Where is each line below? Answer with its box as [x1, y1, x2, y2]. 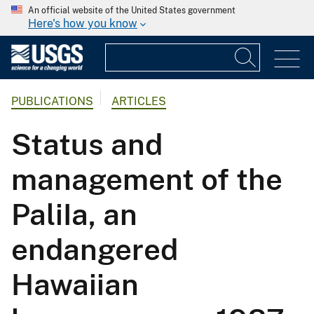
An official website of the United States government [28, 6, 235, 15]
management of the [11, 162, 282, 197]
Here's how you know [28, 17, 137, 30]
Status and [11, 127, 163, 162]
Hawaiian [11, 267, 139, 302]
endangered [11, 232, 178, 267]
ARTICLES [111, 95, 166, 109]
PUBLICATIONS [11, 95, 93, 109]
